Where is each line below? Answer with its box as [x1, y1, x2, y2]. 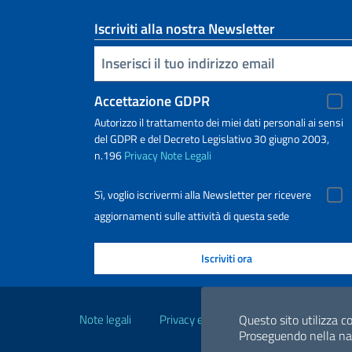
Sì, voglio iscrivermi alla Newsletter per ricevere [94, 185, 311, 203]
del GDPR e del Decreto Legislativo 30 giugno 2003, [94, 130, 329, 147]
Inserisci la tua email [97, 51, 108, 73]
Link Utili [71, 281, 167, 320]
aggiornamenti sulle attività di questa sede [94, 207, 289, 224]
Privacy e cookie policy [159, 310, 269, 328]
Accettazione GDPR [94, 90, 210, 112]
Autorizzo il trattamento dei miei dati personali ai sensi [94, 113, 343, 130]
